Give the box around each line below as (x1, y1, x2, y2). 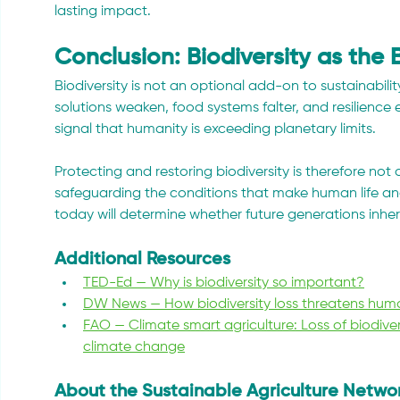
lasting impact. (54, 4, 151, 19)
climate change (83, 339, 185, 354)
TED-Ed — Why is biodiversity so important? (83, 275, 364, 290)
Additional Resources (54, 250, 230, 269)
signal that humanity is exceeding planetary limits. (54, 121, 376, 137)
